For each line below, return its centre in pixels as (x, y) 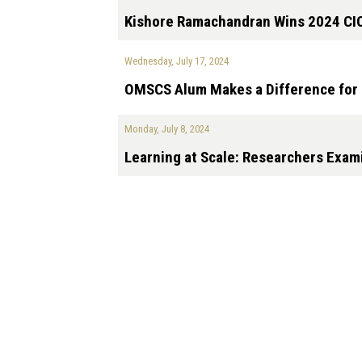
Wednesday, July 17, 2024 (177, 61)
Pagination (132, 202)
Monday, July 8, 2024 (167, 129)
